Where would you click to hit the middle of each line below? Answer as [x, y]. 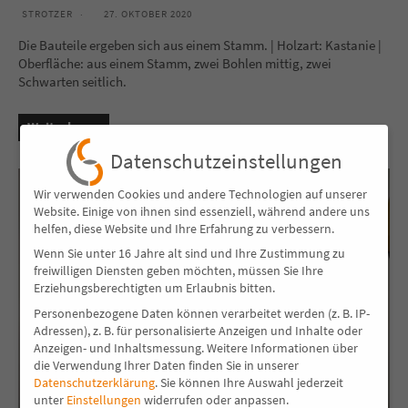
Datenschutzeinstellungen [226, 162]
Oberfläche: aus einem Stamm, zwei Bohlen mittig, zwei [175, 64]
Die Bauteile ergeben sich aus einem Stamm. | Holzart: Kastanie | [200, 46]
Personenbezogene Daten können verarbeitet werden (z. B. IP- [202, 313]
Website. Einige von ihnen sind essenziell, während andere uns [202, 211]
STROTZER [47, 14]
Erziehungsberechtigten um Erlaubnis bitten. [155, 288]
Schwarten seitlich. [72, 82]
